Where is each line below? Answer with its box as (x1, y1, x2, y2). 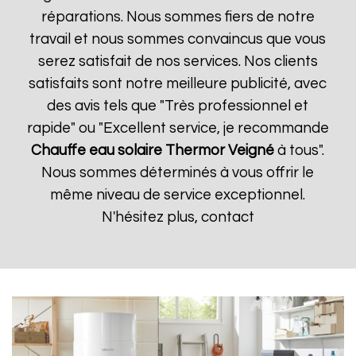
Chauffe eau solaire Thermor (31, 143, 226, 158)
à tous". (274, 143, 325, 158)
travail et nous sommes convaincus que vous (29, 32, 327, 47)
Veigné (228, 143, 275, 158)
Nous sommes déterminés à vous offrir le (41, 165, 315, 180)
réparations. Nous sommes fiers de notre (41, 10, 315, 25)
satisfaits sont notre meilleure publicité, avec (29, 76, 327, 91)
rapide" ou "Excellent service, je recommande (26, 121, 329, 136)
